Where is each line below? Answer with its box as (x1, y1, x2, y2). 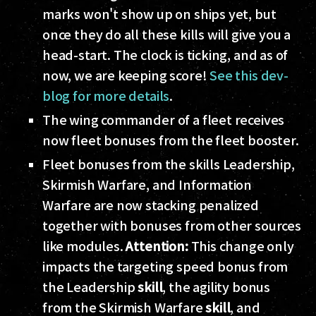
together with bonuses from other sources (42, 216, 301, 235)
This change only (188, 236, 294, 255)
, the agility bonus (162, 277, 271, 296)
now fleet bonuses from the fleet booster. (42, 130, 299, 150)
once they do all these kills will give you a (42, 25, 291, 44)
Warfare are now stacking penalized (42, 195, 259, 214)
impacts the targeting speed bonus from (42, 257, 288, 276)
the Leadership (42, 277, 138, 296)
